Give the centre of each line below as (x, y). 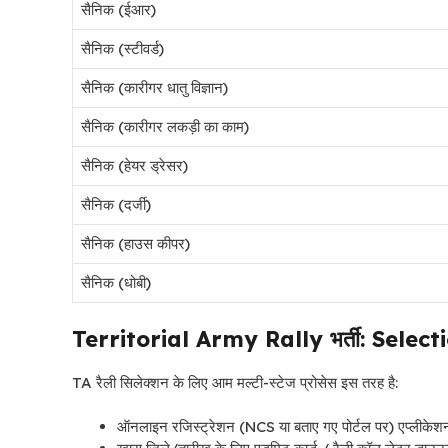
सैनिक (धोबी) (116, 283)
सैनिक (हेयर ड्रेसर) (134, 166)
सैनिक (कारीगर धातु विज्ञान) (154, 88)
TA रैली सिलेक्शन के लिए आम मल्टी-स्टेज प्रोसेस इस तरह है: (235, 382)
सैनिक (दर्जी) (116, 205)
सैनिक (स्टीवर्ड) (122, 49)
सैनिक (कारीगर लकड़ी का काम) (165, 127)
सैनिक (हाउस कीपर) (135, 244)
